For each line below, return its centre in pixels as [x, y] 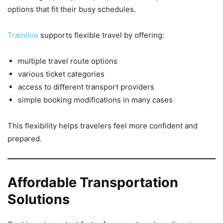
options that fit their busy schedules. [72, 9]
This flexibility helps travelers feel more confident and [103, 126]
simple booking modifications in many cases [95, 100]
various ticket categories [61, 74]
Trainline [24, 35]
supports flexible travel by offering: [102, 35]
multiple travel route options [68, 61]
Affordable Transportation [93, 183]
